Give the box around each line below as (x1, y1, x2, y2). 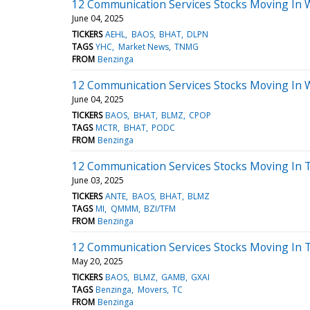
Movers (137, 283, 167, 295)
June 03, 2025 (72, 174, 124, 186)
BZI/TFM (143, 202, 176, 215)
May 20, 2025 (72, 255, 123, 267)
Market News (118, 40, 169, 53)
